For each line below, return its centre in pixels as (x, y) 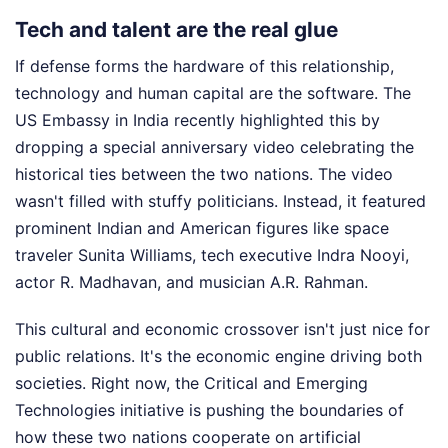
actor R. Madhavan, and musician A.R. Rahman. (191, 282)
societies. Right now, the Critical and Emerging (191, 383)
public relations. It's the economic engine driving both (218, 356)
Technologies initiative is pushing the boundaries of (209, 410)
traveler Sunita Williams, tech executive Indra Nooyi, (212, 255)
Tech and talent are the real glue (176, 29)
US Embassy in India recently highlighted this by (197, 120)
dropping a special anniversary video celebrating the (214, 147)
